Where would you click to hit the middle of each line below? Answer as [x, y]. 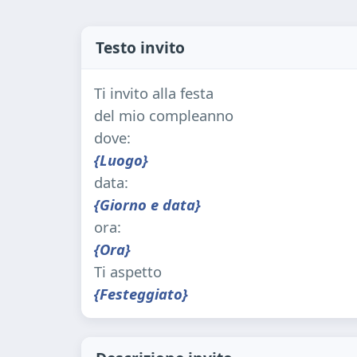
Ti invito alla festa [154, 92]
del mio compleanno [164, 115]
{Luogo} [121, 159]
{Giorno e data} [147, 204]
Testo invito [140, 47]
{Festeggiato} [141, 293]
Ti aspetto [128, 271]
